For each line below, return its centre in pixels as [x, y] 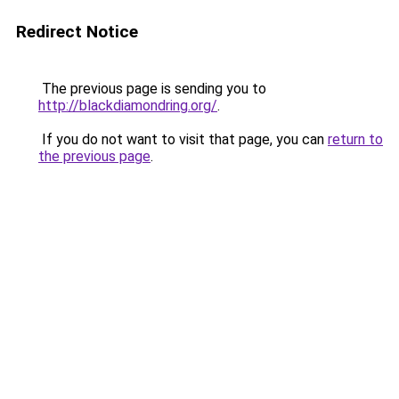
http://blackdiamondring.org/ [128, 106]
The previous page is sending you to [152, 89]
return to [355, 139]
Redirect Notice [77, 32]
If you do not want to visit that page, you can [183, 139]
